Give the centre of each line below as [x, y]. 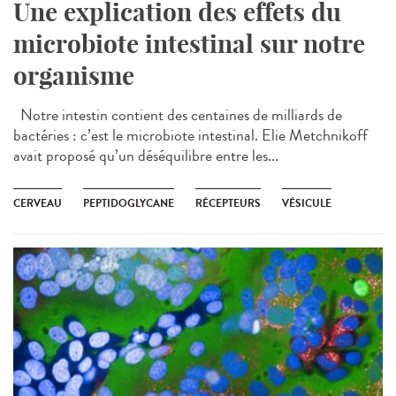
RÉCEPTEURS [228, 203]
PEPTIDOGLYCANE [129, 203]
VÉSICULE [307, 203]
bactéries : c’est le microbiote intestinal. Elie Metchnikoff [190, 135]
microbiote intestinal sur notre [189, 43]
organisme [74, 75]
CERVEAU [38, 203]
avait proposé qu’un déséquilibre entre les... [146, 155]
